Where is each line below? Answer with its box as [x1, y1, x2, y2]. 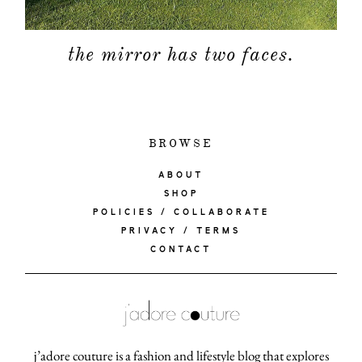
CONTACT [150, 244, 212, 255]
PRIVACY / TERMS [121, 225, 241, 236]
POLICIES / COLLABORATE [92, 207, 270, 217]
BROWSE [148, 136, 214, 150]
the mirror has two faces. [68, 41, 294, 66]
